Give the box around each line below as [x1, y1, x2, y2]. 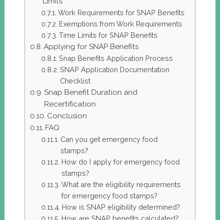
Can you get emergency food [60, 135, 158, 144]
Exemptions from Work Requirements [58, 20, 182, 28]
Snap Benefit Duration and [44, 88, 137, 97]
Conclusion [47, 111, 87, 121]
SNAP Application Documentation [59, 65, 169, 74]
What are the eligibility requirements [61, 180, 181, 189]
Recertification [44, 100, 96, 109]
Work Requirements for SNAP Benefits [57, 8, 185, 17]
